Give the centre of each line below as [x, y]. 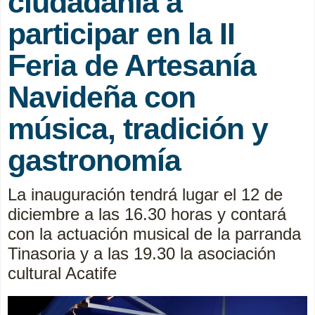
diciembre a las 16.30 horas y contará [147, 214]
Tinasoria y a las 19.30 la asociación [142, 253]
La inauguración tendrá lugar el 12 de [145, 194]
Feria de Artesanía [132, 65]
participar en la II [121, 33]
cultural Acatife [62, 273]
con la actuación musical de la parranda [154, 233]
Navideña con [102, 97]
